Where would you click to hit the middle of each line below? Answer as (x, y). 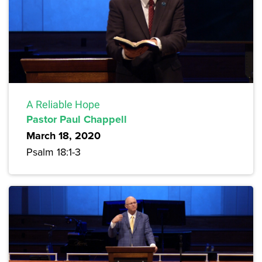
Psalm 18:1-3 (54, 152)
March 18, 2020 (63, 136)
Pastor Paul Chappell (77, 120)
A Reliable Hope (63, 105)
